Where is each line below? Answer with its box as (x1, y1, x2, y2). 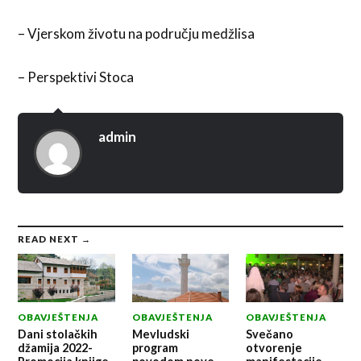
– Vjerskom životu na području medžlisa (18, 25, 255, 43)
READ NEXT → (18, 233, 92, 244)
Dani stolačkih (18, 327, 98, 342)
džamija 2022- (18, 341, 93, 355)
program (131, 341, 178, 355)
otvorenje (245, 341, 302, 355)
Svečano (245, 327, 293, 342)
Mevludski (131, 327, 189, 342)
